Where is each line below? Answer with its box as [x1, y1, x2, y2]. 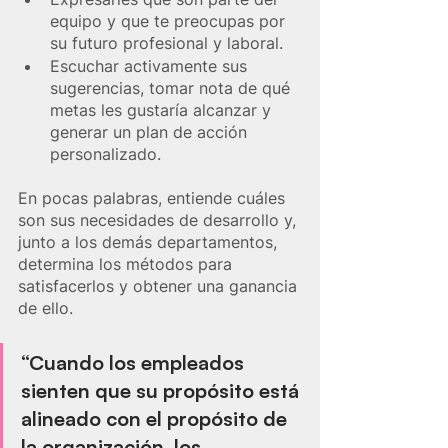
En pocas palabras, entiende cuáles [18, 187, 290, 208]
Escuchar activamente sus [50, 55, 252, 76]
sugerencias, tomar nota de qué [50, 77, 295, 98]
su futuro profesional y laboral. [50, 32, 283, 53]
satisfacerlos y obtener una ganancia [18, 275, 302, 296]
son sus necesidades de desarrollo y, [18, 209, 301, 230]
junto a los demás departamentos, [18, 231, 282, 252]
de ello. [18, 297, 73, 318]
